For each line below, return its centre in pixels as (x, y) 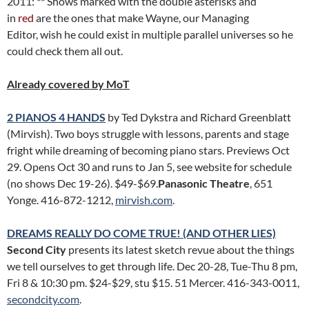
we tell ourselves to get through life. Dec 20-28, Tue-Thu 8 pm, (152, 266)
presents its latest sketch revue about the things (180, 249)
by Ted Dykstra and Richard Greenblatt (198, 117)
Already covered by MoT (68, 84)
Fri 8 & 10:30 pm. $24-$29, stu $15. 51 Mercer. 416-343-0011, (153, 282)
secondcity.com (43, 299)
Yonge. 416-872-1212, (61, 200)
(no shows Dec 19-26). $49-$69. (82, 183)
